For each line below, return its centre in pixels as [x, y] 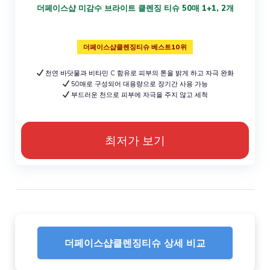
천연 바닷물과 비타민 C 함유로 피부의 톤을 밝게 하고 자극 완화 [139, 73]
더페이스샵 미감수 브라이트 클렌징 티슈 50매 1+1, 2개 [135, 8]
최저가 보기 [135, 140]
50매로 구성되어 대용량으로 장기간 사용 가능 [139, 83]
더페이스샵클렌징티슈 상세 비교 [135, 242]
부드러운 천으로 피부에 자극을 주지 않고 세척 [139, 94]
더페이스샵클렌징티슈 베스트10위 [135, 47]
